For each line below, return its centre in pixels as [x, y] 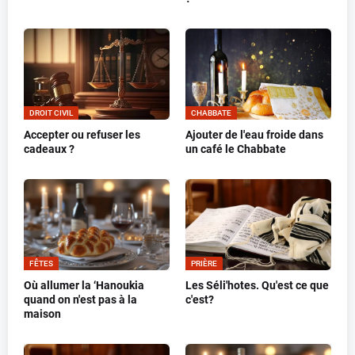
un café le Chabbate [236, 149]
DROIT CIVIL [51, 113]
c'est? [200, 300]
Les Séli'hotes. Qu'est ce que [257, 286]
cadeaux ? [49, 149]
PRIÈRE [204, 264]
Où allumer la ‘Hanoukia [84, 286]
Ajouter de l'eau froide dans [254, 135]
